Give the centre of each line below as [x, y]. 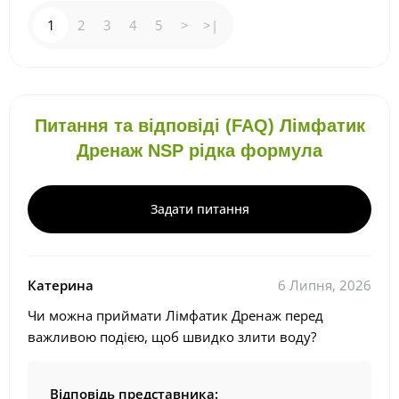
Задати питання [199, 209]
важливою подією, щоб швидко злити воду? [172, 337]
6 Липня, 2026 [325, 285]
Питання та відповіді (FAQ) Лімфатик [199, 126]
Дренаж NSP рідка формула [199, 151]
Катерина [61, 285]
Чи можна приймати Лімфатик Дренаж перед [175, 316]
